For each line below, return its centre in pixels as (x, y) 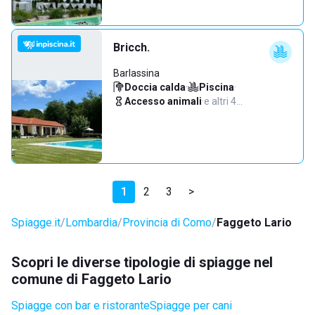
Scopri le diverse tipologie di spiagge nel (142, 262)
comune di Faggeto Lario (91, 279)
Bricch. (131, 47)
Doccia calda (155, 87)
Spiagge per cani (191, 306)
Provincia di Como (167, 223)
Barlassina (136, 73)
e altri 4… (223, 101)
